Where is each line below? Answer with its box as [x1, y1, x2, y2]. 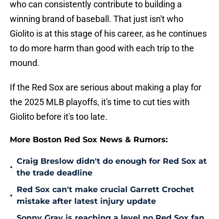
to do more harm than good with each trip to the [10, 43, 194, 54]
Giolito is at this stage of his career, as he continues [10, 28, 207, 39]
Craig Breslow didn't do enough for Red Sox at [17, 156, 207, 166]
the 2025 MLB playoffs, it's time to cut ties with [10, 97, 190, 108]
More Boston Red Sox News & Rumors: [10, 135, 168, 145]
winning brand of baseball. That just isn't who [10, 14, 183, 24]
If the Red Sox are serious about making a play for [10, 82, 201, 93]
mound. [10, 58, 40, 68]
